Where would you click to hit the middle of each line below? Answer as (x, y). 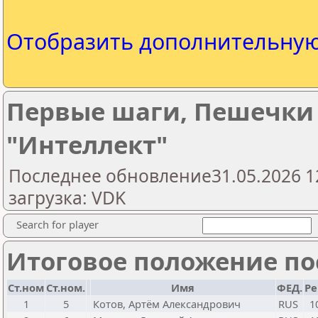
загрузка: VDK (67, 198)
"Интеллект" (87, 144)
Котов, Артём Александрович (167, 304)
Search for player (57, 224)
